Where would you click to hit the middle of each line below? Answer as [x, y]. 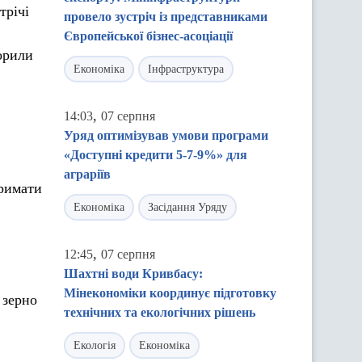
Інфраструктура [186, 69]
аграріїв [87, 174]
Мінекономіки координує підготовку [170, 293]
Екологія [95, 345]
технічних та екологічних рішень [160, 312]
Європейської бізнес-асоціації [148, 36]
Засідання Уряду [187, 207]
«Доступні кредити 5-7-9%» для [156, 155]
